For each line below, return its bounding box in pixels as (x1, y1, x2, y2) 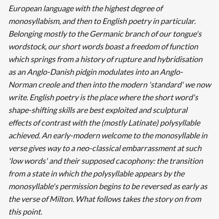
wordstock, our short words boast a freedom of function (8, 42, 198, 51)
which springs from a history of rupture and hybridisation (8, 54, 202, 64)
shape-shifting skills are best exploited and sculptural (8, 105, 187, 115)
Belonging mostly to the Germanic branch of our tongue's (8, 29, 201, 39)
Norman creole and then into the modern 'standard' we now (8, 80, 211, 89)
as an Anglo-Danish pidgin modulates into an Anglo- (8, 67, 183, 77)
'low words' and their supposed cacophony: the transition (8, 156, 203, 166)
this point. (8, 207, 42, 217)
